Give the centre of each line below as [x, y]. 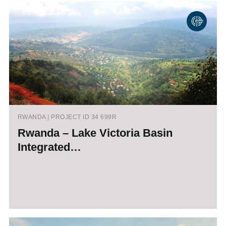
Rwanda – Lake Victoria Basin [95, 133]
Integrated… [49, 147]
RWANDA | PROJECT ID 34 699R [67, 117]
